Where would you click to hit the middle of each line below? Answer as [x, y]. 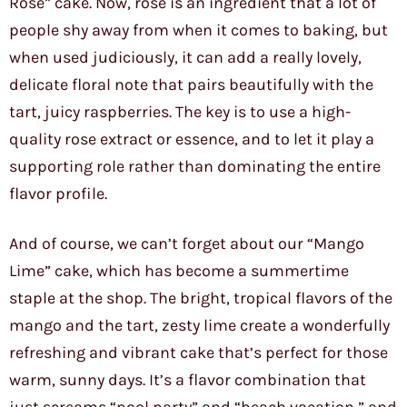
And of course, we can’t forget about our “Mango [187, 244]
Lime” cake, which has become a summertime [179, 271]
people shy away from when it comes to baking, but [199, 30]
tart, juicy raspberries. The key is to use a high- [180, 112]
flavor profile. [58, 194]
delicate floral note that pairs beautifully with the [191, 85]
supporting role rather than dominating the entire [195, 167]
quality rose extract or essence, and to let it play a [192, 139]
